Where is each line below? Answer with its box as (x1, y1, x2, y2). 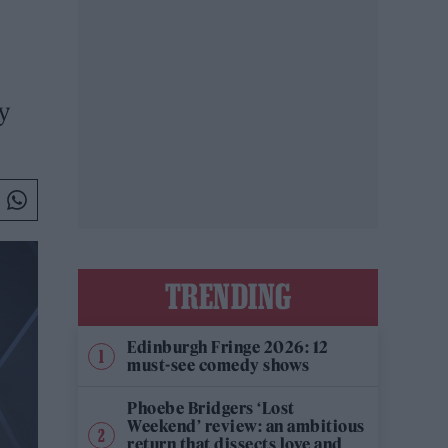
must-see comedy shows (127, 355, 310, 375)
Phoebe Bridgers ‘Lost (127, 398, 295, 418)
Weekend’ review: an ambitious (127, 416, 365, 436)
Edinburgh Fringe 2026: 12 (127, 337, 329, 357)
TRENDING (164, 277, 292, 315)
